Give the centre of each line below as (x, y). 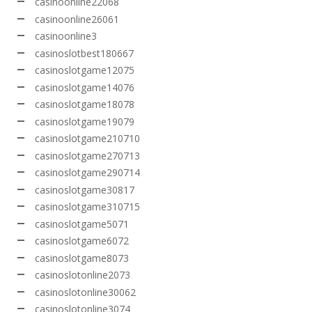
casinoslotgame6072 (82, 241)
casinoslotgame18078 (85, 104)
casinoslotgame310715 (87, 207)
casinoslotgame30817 (85, 189)
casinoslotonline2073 (83, 275)
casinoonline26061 (77, 19)
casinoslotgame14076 (85, 87)
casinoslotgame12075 (85, 70)
